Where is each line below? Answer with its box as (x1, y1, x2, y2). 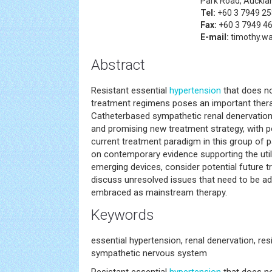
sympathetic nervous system (91, 248, 207, 259)
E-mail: (200, 32, 229, 42)
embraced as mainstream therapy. (91, 187, 227, 198)
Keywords (91, 206, 154, 223)
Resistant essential (91, 85, 169, 96)
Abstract (91, 56, 145, 73)
